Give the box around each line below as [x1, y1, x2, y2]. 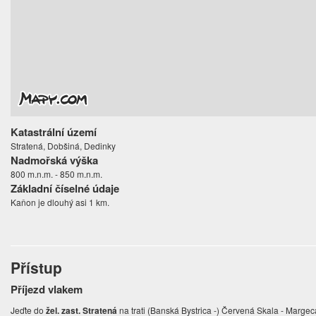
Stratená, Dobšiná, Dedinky [11, 140, 116, 152]
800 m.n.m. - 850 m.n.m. [11, 168, 103, 181]
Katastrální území [11, 124, 97, 140]
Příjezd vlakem [11, 281, 83, 298]
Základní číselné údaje [11, 181, 120, 197]
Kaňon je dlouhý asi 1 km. [11, 196, 110, 209]
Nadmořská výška [11, 152, 99, 169]
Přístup [11, 257, 63, 279]
